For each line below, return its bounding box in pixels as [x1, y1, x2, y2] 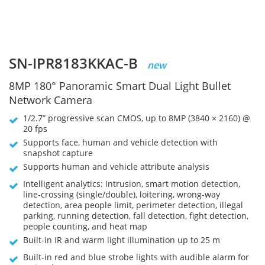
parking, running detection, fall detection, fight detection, [23, 210, 248, 221]
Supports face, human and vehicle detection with [23, 137, 218, 148]
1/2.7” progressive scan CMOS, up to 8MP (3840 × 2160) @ [23, 112, 250, 124]
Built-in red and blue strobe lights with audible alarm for [23, 251, 249, 263]
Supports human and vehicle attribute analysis [23, 161, 209, 172]
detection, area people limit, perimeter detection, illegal [23, 199, 243, 211]
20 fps [23, 123, 47, 134]
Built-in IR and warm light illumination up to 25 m [23, 234, 220, 245]
